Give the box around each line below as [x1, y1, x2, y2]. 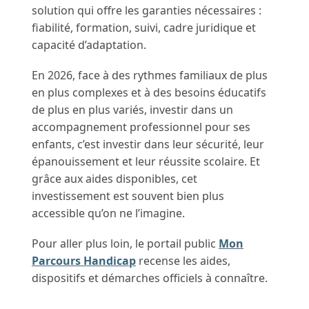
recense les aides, [136, 253, 230, 269]
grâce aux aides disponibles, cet [32, 170, 197, 186]
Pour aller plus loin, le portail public [32, 236, 219, 252]
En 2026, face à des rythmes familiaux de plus [32, 67, 268, 83]
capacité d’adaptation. [32, 37, 146, 52]
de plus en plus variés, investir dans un [32, 101, 233, 117]
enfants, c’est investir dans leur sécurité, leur [32, 136, 264, 152]
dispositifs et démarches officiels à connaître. [32, 270, 268, 286]
